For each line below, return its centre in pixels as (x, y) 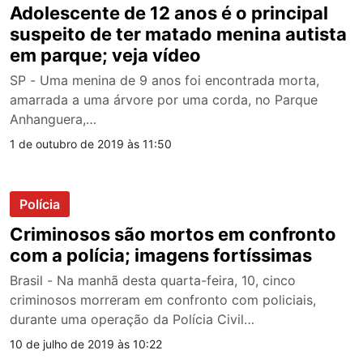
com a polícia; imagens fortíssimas (161, 255)
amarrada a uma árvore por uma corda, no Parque (164, 99)
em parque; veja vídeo (105, 55)
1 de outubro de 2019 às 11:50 (91, 143)
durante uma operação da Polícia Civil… (132, 319)
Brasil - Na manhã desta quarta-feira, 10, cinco (153, 280)
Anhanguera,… (53, 119)
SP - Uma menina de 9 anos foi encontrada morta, (164, 80)
